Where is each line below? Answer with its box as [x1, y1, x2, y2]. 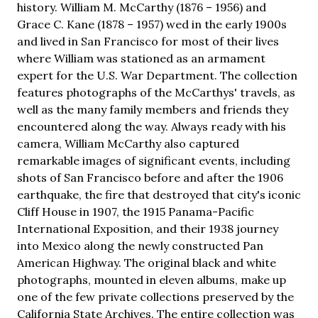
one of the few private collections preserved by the [17, 289, 294, 304]
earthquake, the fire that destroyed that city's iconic [17, 187, 301, 202]
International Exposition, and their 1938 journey [17, 221, 278, 236]
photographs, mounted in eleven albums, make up [17, 272, 286, 287]
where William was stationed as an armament [17, 50, 265, 65]
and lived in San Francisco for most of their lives [17, 33, 279, 48]
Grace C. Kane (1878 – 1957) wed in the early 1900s [17, 16, 287, 31]
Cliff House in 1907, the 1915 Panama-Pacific [17, 204, 254, 219]
